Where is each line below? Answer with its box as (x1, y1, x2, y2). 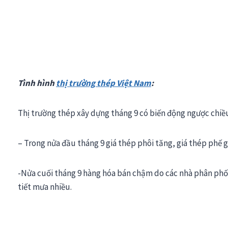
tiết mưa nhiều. (18, 181, 72, 192)
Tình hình (18, 77, 56, 89)
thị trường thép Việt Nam (56, 77, 151, 89)
